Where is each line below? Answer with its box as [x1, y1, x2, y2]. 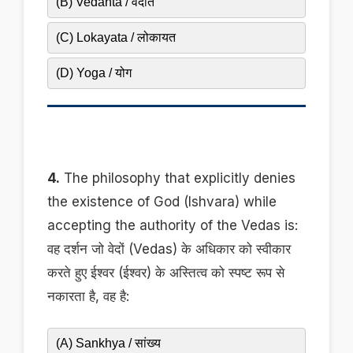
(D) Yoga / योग [56, 66, 132, 80]
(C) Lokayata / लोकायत [56, 31, 176, 45]
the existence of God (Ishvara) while [47, 194, 277, 210]
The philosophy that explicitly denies [60, 170, 295, 187]
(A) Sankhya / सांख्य [56, 336, 161, 351]
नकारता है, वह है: [47, 288, 129, 305]
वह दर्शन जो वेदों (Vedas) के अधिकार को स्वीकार [47, 241, 291, 258]
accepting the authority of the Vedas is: [47, 217, 298, 234]
